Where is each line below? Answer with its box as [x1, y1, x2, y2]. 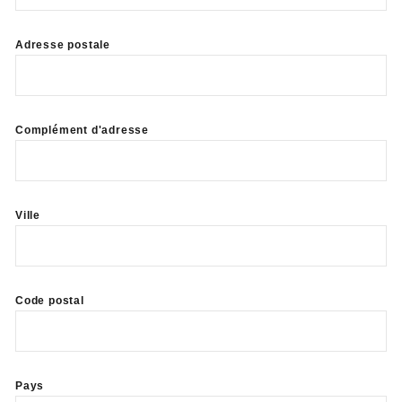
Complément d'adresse [15, 124, 149, 137]
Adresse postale [15, 39, 110, 52]
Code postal [15, 294, 84, 308]
